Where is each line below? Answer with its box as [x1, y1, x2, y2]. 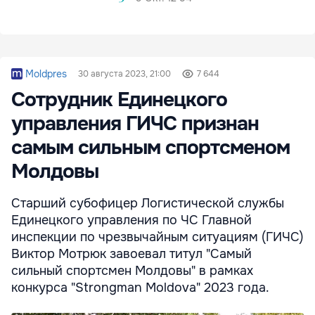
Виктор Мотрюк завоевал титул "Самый [11, 246, 252, 262]
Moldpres [25, 67, 67, 81]
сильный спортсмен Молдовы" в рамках [11, 263, 253, 279]
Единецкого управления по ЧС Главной [11, 212, 252, 229]
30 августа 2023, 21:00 [77, 68, 171, 80]
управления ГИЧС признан [11, 111, 259, 137]
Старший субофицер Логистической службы [11, 195, 284, 212]
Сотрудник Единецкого [11, 87, 227, 113]
